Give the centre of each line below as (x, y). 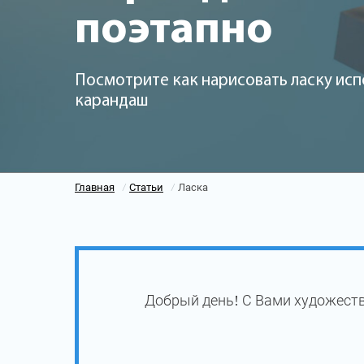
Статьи (146, 187)
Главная (95, 187)
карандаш (112, 101)
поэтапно (174, 31)
